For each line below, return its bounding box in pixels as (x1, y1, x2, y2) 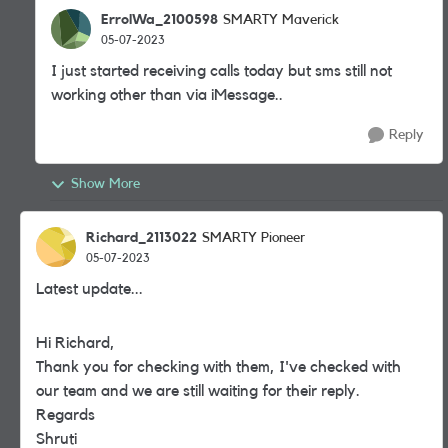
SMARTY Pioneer (202, 231, 305, 245)
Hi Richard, (36, 335, 115, 351)
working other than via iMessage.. (51, 87, 283, 103)
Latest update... (36, 281, 143, 297)
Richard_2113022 (86, 230, 197, 245)
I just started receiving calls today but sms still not (51, 63, 392, 79)
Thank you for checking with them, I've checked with (36, 359, 401, 375)
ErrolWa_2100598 (101, 12, 218, 27)
